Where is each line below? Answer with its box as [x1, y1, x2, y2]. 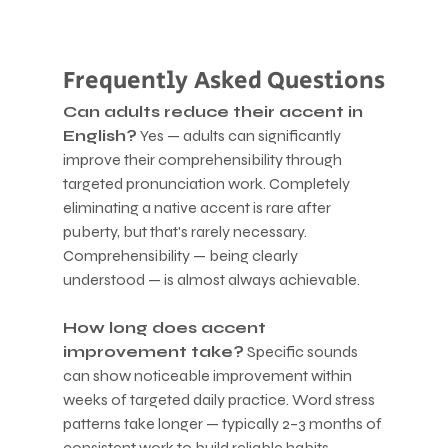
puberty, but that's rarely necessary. [62, 221, 310, 241]
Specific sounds [243, 341, 361, 361]
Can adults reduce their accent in [62, 101, 367, 121]
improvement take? [62, 341, 244, 361]
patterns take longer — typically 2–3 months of [62, 413, 385, 433]
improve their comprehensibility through [62, 149, 345, 169]
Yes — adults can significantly [136, 125, 344, 145]
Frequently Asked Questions [62, 62, 385, 98]
